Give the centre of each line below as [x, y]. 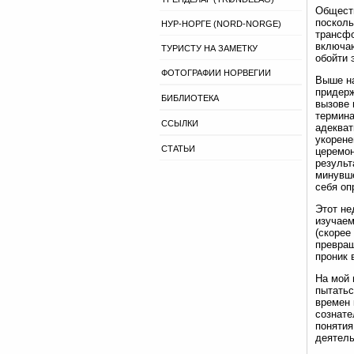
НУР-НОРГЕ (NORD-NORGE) [221, 24]
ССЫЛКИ [180, 123]
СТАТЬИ [178, 149]
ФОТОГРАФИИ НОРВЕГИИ [216, 73]
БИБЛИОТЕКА [190, 98]
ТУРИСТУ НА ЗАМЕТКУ [209, 48]
